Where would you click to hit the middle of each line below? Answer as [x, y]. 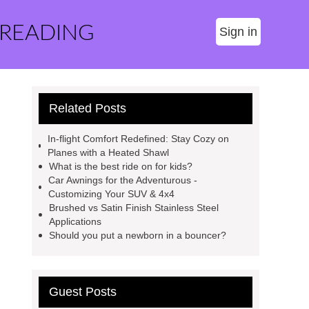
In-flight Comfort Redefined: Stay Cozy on [139, 139]
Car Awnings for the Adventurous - [122, 180]
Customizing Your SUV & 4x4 [111, 194]
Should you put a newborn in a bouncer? [138, 235]
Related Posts [88, 108]
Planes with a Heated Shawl [109, 152]
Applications [75, 221]
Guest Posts [83, 292]
